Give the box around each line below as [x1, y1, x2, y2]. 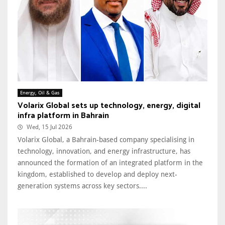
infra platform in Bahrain [18, 109, 109, 123]
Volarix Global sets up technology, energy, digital [18, 99, 200, 113]
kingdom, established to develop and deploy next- [18, 170, 177, 179]
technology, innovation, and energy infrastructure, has [18, 147, 190, 156]
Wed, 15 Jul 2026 [27, 124, 72, 131]
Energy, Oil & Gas [20, 90, 60, 96]
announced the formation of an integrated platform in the [18, 159, 203, 167]
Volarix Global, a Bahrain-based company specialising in [18, 136, 194, 144]
